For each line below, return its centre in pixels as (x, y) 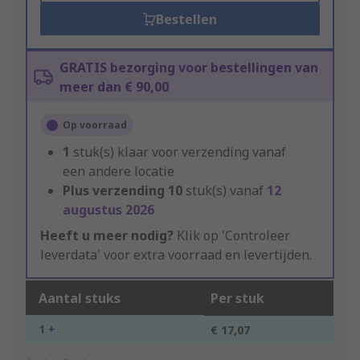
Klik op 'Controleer (232, 236)
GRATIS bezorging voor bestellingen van (189, 68)
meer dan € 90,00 (114, 87)
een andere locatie (119, 172)
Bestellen (186, 20)
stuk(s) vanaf (226, 191)
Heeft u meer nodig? (107, 236)
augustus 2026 (108, 210)
